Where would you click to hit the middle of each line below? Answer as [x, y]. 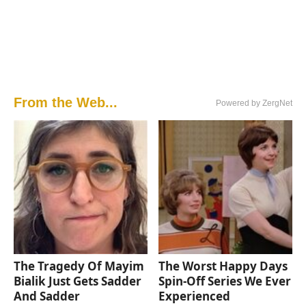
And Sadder [47, 296]
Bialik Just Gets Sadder [78, 281]
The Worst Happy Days [223, 266]
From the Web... [66, 103]
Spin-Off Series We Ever [225, 281]
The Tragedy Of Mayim [79, 266]
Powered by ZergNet [254, 103]
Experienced [195, 296]
